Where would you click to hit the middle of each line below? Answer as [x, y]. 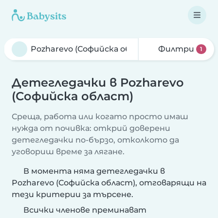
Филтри [176, 49]
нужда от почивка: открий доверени [91, 128]
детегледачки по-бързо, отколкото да [95, 140]
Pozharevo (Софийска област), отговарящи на [109, 183]
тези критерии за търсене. [73, 194]
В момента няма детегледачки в [94, 171]
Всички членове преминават [84, 210]
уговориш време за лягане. [68, 152]
